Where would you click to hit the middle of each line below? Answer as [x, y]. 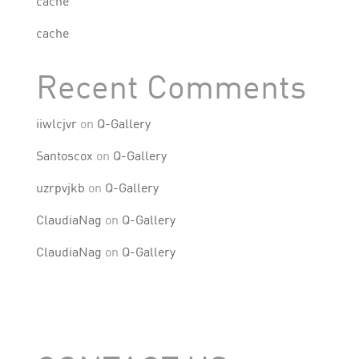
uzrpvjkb [60, 188]
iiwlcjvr [56, 123]
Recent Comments [171, 86]
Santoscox [64, 155]
